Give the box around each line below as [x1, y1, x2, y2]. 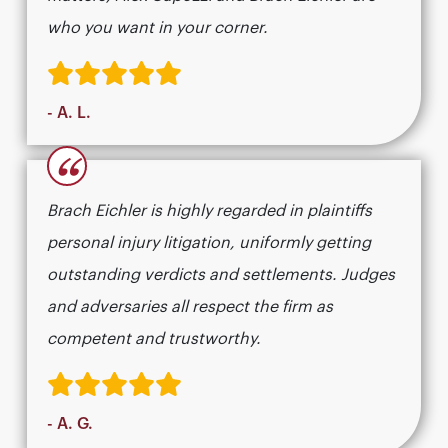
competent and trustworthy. [47, 330, 261, 347]
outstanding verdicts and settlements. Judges [47, 266, 395, 283]
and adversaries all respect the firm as [47, 298, 333, 315]
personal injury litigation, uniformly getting [47, 234, 371, 251]
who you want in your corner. [47, 20, 268, 37]
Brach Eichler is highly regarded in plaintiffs [47, 202, 372, 219]
